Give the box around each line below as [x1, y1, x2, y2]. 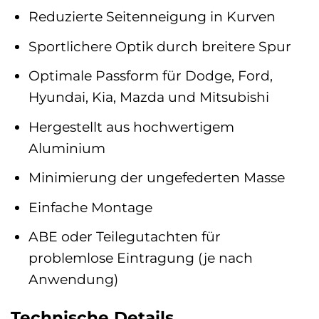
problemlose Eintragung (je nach [28, 249, 253, 267]
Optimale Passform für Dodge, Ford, [28, 67, 273, 85]
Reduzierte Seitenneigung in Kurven [28, 8, 276, 26]
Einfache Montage [28, 198, 152, 216]
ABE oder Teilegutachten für [28, 228, 221, 246]
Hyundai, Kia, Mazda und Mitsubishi [28, 88, 269, 106]
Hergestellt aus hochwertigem [28, 117, 234, 135]
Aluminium [28, 139, 105, 157]
